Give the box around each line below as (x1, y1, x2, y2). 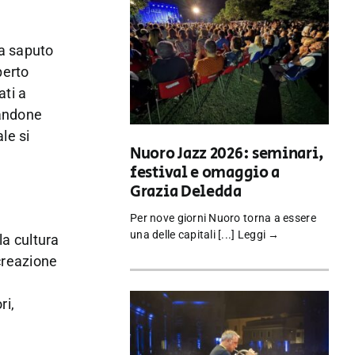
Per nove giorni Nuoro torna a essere (130, 212, 316, 225)
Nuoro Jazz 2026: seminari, (130, 143, 324, 166)
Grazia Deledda (130, 181, 242, 204)
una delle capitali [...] (130, 228, 238, 242)
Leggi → (237, 228, 280, 242)
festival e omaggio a (130, 162, 281, 185)
